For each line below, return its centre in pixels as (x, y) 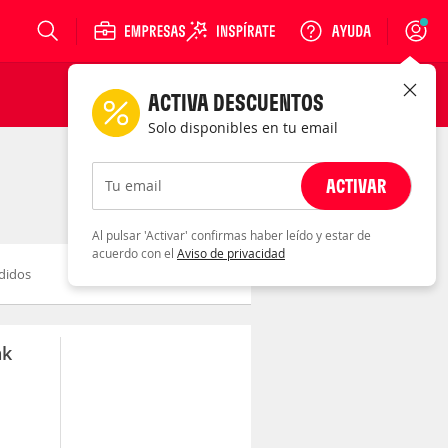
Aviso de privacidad (231, 253)
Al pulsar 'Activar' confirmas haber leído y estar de (231, 235)
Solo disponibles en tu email (243, 127)
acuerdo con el (134, 253)
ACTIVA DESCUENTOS (236, 102)
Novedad (100, 274)
